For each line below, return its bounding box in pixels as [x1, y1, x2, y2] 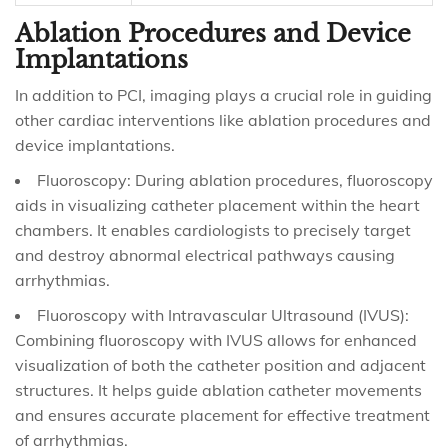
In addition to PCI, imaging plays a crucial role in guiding [15, 85, 432, 105]
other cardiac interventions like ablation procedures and [15, 110, 431, 130]
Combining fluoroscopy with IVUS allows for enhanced [15, 330, 417, 350]
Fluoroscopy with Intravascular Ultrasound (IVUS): [37, 305, 409, 325]
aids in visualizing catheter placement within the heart [15, 195, 420, 215]
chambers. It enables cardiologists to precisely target [15, 220, 411, 240]
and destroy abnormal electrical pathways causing [15, 245, 395, 265]
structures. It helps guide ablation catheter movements [15, 380, 422, 400]
